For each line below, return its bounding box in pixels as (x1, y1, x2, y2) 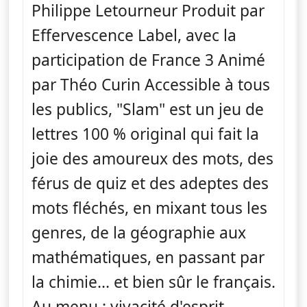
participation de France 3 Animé (32, 49, 265, 71)
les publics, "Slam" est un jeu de (32, 98, 264, 120)
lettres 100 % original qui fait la (32, 123, 259, 145)
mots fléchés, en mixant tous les (32, 197, 267, 219)
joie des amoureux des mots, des (32, 147, 273, 169)
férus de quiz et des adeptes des (32, 172, 269, 194)
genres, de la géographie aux (32, 221, 246, 243)
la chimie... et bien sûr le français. (32, 271, 275, 293)
